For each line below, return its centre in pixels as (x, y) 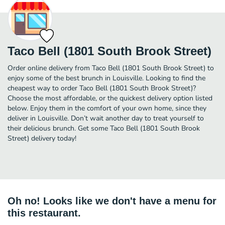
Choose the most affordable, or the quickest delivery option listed (110, 98)
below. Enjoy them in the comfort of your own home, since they (107, 108)
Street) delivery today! (42, 138)
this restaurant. (44, 213)
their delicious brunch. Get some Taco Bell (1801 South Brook (104, 128)
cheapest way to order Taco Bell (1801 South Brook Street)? (102, 88)
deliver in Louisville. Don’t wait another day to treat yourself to (106, 118)
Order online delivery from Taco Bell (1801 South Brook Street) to (111, 68)
